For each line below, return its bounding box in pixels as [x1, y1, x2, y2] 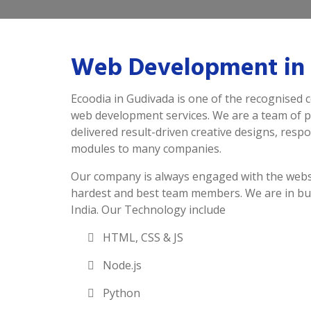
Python [100, 285, 140, 301]
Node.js [100, 258, 142, 273]
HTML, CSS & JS [100, 230, 183, 245]
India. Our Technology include [71, 202, 226, 217]
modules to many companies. [71, 141, 221, 156]
